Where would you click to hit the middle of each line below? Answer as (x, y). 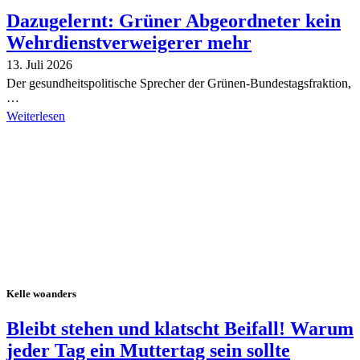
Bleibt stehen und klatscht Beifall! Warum (180, 329)
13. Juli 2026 (39, 64)
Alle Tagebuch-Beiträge (67, 138)
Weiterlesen (36, 116)
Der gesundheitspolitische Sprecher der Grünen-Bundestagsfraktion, (179, 83)
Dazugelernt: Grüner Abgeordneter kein (174, 20)
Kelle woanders (41, 293)
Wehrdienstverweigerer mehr (129, 42)
